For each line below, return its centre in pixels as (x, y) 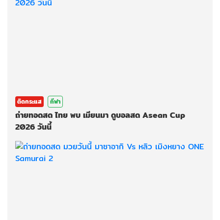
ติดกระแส (29, 102)
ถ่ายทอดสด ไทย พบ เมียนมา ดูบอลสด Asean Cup (100, 115)
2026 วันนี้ (33, 127)
